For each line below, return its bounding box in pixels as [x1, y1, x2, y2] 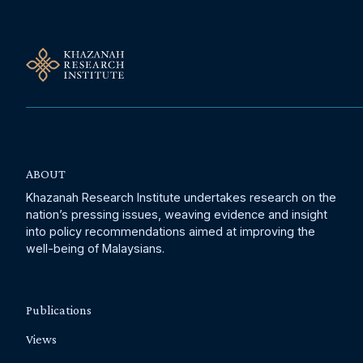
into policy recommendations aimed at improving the [26, 224, 315, 238]
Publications [26, 303, 92, 317]
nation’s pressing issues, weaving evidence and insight [26, 207, 327, 221]
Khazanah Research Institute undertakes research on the [26, 190, 336, 204]
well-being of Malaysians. [26, 241, 164, 255]
